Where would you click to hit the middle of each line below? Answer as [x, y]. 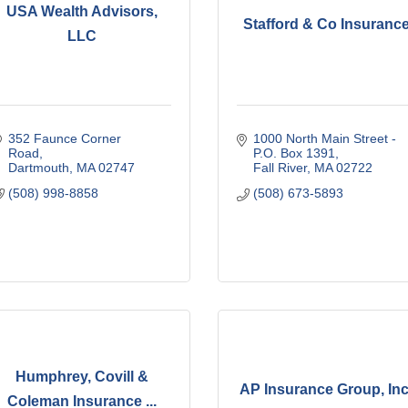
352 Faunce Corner [64, 138]
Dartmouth [38, 167]
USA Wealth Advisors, [82, 12]
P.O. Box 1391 [294, 153]
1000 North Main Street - [324, 138]
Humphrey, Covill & [82, 377]
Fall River [280, 167]
